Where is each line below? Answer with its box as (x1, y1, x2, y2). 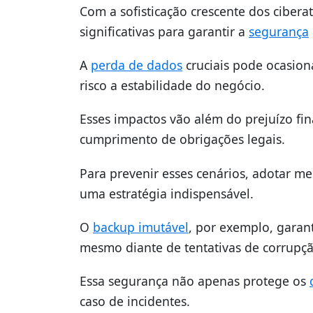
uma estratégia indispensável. (80, 184, 254, 202)
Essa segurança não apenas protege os (80, 272, 310, 289)
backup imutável (93, 218, 189, 235)
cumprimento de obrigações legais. (80, 131, 285, 148)
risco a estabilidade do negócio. (80, 77, 265, 94)
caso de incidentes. (80, 292, 190, 310)
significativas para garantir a (80, 22, 249, 40)
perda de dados (91, 57, 182, 74)
